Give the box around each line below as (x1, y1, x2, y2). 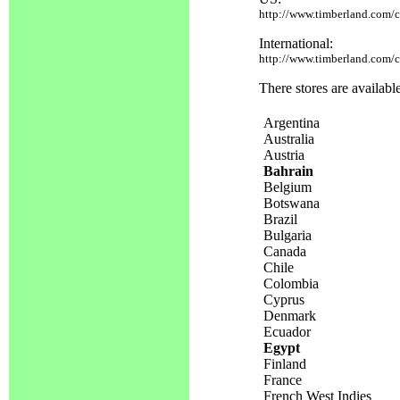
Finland (263, 356, 306, 371)
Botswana (263, 196, 320, 211)
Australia (263, 131, 314, 146)
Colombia (263, 276, 319, 291)
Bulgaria (263, 228, 312, 243)
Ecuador (263, 324, 311, 339)
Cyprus (263, 292, 304, 307)
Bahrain (263, 163, 313, 179)
